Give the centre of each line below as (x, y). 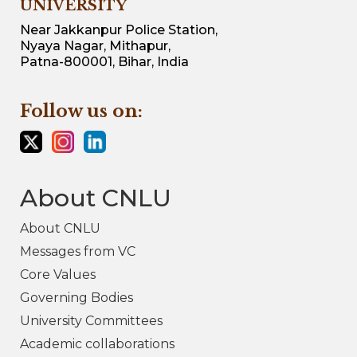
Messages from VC (78, 252)
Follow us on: (81, 112)
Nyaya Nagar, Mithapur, (95, 46)
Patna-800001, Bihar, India (104, 62)
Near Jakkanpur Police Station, (119, 30)
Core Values (58, 275)
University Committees (91, 321)
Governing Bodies (76, 298)
